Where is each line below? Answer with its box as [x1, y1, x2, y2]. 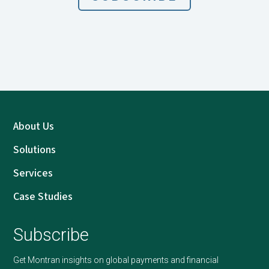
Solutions [13, 142, 56, 158]
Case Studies [13, 189, 73, 205]
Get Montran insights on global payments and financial [13, 255, 219, 265]
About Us [13, 119, 54, 134]
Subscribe [13, 225, 89, 246]
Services [13, 166, 53, 181]
